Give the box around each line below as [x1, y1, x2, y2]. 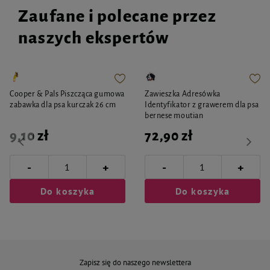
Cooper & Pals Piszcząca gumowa [10, 90, 125, 98]
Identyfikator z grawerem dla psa [145, 101, 259, 109]
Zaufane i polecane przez [18, 7, 216, 25]
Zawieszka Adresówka [145, 90, 221, 98]
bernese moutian [145, 111, 204, 120]
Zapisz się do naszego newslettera [79, 257, 191, 268]
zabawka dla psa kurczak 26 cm [10, 101, 116, 109]
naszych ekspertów [18, 29, 169, 47]
